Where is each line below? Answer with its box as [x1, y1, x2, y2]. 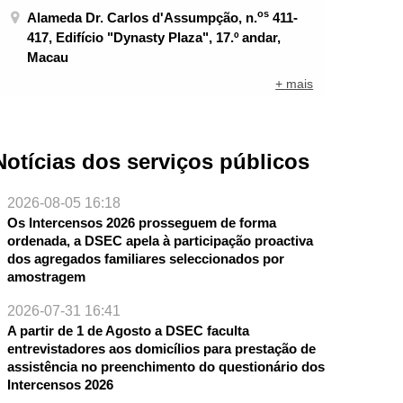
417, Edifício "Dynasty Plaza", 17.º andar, [27, 29, 282, 45]
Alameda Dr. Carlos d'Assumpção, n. [27, 9, 258, 25]
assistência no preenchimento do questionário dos [6, 359, 325, 375]
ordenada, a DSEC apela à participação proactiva [6, 233, 313, 249]
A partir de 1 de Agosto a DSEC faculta [6, 323, 249, 339]
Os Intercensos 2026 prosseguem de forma [6, 215, 276, 231]
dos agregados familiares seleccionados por [6, 251, 284, 267]
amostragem [6, 269, 85, 285]
